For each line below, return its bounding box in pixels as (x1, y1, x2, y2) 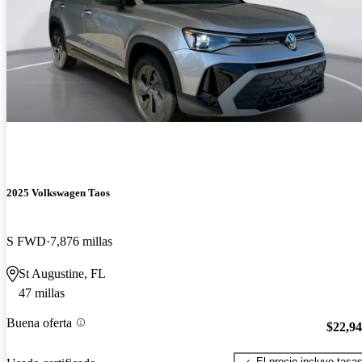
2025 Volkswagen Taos (6, 187, 110, 200)
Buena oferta (6, 315, 72, 330)
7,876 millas (50, 234, 112, 248)
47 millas (19, 285, 65, 300)
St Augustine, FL (19, 266, 106, 280)
